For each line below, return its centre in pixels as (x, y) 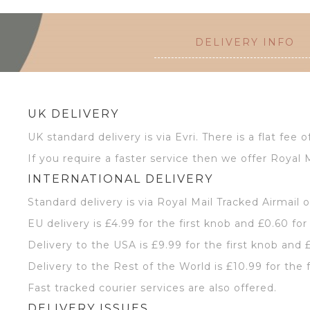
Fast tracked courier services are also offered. (152, 288)
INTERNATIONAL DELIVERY (120, 179)
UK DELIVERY (73, 113)
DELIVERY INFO (245, 42)
